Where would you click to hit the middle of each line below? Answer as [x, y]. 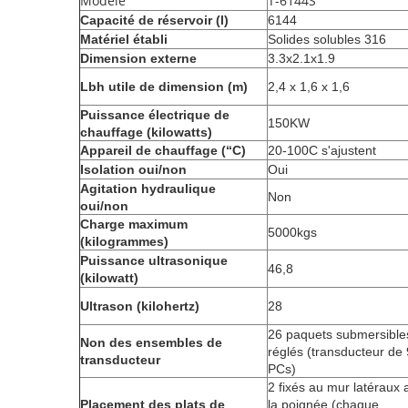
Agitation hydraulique [148, 189]
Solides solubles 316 [327, 39]
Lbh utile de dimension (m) [164, 87]
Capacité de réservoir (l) [154, 20]
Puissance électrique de [155, 115]
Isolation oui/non [133, 169]
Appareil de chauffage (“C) [163, 150]
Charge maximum [134, 224]
